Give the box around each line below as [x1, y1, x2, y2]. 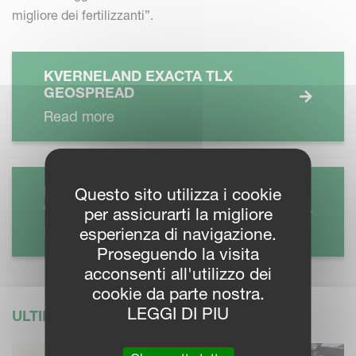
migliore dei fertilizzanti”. [12, 7, 153, 24]
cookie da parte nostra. [91, 284, 265, 304]
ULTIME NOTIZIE [12, 307, 126, 326]
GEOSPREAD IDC [44, 199, 163, 218]
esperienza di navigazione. [79, 224, 277, 244]
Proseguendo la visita [97, 244, 259, 264]
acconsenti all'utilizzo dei [84, 264, 272, 284]
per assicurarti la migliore [83, 204, 273, 224]
